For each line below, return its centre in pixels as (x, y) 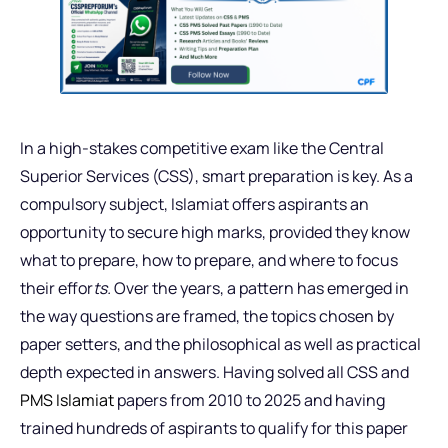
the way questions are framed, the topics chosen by (207, 315)
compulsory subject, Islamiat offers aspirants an (194, 203)
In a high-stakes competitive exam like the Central (202, 147)
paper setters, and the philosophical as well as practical (220, 343)
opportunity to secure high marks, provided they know (215, 231)
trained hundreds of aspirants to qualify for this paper (214, 427)
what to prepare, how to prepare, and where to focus (209, 259)
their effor (56, 287)
